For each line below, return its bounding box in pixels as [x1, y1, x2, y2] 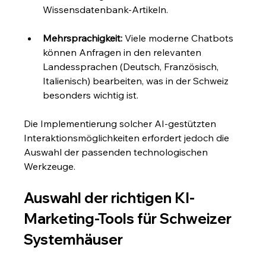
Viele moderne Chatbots [122, 32, 236, 45]
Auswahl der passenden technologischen [24, 146, 211, 159]
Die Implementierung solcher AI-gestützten [24, 118, 219, 130]
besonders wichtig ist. [43, 89, 139, 102]
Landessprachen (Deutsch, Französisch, [43, 61, 221, 73]
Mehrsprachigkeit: [43, 32, 123, 45]
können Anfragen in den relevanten [43, 46, 204, 59]
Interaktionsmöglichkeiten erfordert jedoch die [24, 132, 232, 144]
